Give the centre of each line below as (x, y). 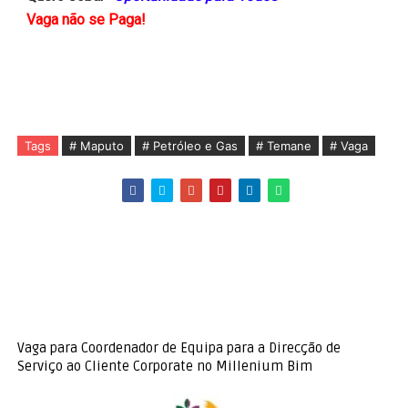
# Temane (283, 146)
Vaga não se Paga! (86, 20)
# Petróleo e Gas (189, 146)
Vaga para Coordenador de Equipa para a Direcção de (178, 348)
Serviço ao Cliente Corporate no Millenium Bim (164, 367)
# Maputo (96, 146)
